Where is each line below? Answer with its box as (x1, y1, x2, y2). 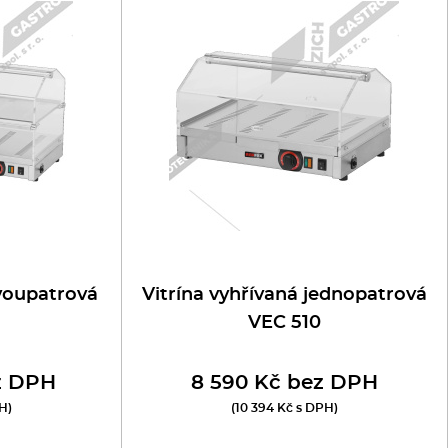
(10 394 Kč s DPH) (230, 402, 338, 414)
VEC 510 (247, 314, 321, 332)
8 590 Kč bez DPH (190, 373, 378, 393)
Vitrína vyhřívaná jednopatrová (141, 286, 427, 304)
